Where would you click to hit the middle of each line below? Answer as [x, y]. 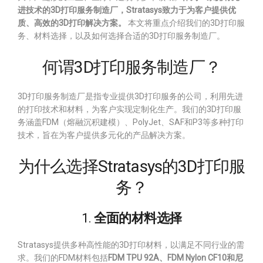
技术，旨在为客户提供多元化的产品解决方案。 [104, 135]
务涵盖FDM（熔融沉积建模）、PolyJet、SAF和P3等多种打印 [131, 122]
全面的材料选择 [138, 218]
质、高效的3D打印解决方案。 [72, 23]
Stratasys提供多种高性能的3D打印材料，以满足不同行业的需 [131, 245]
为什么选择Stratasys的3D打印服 [131, 166]
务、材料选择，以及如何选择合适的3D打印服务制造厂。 [121, 36]
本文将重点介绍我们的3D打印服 [186, 23]
